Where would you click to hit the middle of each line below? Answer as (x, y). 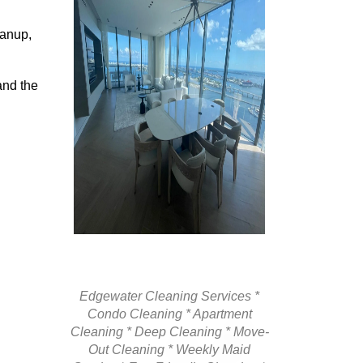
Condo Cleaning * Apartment (169, 314)
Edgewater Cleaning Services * (170, 296)
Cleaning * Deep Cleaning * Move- (169, 331)
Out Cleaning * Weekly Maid (170, 349)
